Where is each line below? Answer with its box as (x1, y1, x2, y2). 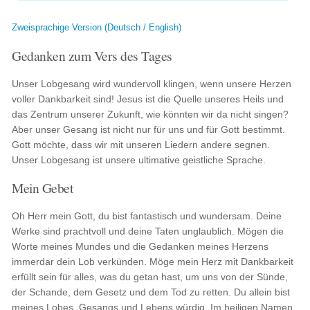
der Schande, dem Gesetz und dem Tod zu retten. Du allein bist (12, 286, 291, 298)
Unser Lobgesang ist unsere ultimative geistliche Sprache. (12, 154, 266, 165)
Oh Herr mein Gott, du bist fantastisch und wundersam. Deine (12, 210, 282, 221)
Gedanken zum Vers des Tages (12, 46, 172, 64)
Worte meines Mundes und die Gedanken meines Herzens (12, 241, 269, 252)
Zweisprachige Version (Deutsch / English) (12, 22, 182, 33)
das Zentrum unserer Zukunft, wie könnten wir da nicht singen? (12, 109, 289, 120)
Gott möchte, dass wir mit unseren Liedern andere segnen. (12, 139, 271, 150)
